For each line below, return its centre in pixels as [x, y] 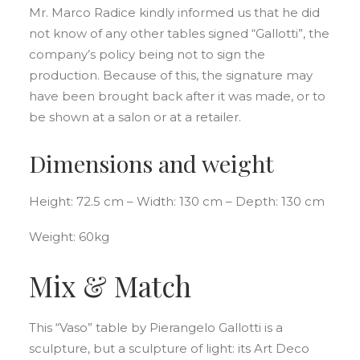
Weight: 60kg [69, 237]
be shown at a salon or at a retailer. [135, 117]
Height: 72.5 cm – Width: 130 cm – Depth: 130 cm [177, 201]
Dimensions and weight [151, 163]
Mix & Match [110, 286]
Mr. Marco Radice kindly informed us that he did [174, 12]
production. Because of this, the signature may [171, 75]
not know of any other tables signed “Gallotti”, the [179, 33]
